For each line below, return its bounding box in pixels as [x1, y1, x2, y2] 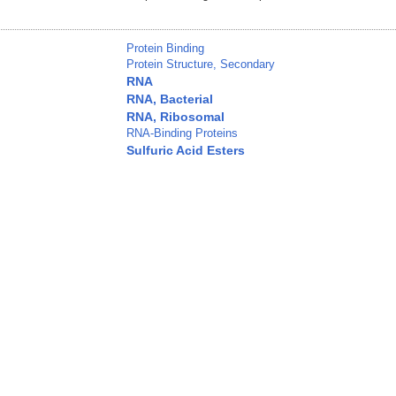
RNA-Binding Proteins [126, 126, 238, 141]
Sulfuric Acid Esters [126, 143, 245, 158]
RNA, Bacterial [126, 92, 213, 107]
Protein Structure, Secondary [126, 57, 275, 72]
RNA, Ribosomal [126, 110, 225, 125]
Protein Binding [126, 42, 204, 56]
